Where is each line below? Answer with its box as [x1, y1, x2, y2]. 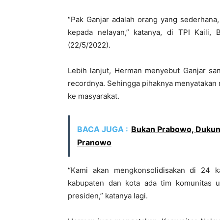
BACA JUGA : [77, 124, 128, 135]
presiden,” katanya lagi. [68, 191, 148, 201]
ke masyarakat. [68, 91, 119, 101]
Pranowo [77, 137, 111, 148]
